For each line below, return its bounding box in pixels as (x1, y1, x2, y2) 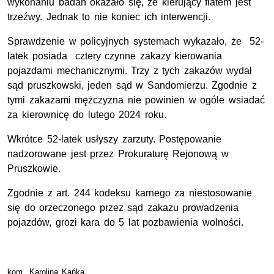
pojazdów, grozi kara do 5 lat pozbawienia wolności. (7, 217, 243, 228)
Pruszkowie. (7, 163, 61, 174)
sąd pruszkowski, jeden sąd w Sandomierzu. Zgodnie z (7, 80, 257, 91)
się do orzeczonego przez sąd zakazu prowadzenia (7, 202, 239, 213)
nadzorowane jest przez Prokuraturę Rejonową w (7, 149, 229, 160)
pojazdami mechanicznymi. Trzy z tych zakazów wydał (7, 65, 253, 76)
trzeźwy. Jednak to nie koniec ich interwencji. (7, 12, 211, 23)
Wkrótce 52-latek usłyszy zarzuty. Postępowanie (7, 134, 222, 145)
